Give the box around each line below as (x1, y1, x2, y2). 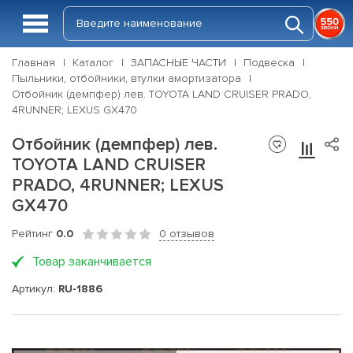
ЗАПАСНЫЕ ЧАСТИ (131, 56, 226, 69)
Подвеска (243, 56, 295, 69)
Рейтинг (12, 227, 56, 240)
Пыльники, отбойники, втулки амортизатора (12, 72, 241, 85)
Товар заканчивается (32, 254, 151, 269)
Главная (12, 56, 55, 69)
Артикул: (12, 281, 58, 295)
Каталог (72, 56, 113, 69)
